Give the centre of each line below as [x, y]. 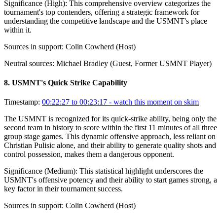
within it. [18, 30]
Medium [60, 171]
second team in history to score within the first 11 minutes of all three [110, 128]
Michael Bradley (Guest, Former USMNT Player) [134, 63]
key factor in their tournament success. [63, 189]
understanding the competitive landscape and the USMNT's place [106, 21]
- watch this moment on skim [153, 102]
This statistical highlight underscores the [141, 171]
